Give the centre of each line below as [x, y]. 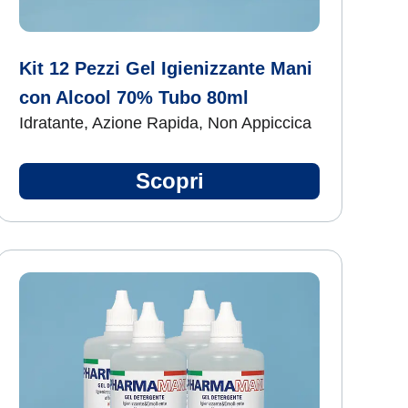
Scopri [169, 181]
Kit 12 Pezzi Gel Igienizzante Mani [166, 68]
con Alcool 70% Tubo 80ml [134, 97]
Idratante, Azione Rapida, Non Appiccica [165, 123]
